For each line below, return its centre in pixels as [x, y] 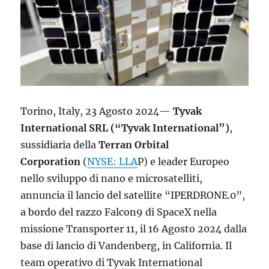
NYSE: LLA [113, 162]
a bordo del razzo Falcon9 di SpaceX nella [119, 212]
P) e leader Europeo [184, 162]
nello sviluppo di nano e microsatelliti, [112, 179]
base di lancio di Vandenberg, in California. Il [126, 246]
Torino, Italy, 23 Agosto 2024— [97, 111]
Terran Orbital [134, 145]
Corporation [51, 162]
